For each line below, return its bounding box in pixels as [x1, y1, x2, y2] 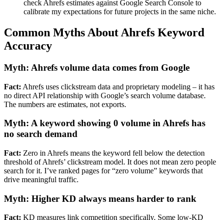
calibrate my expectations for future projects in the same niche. [24, 7, 216, 16]
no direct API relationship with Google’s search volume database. [4, 91, 206, 100]
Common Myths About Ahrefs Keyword [4, 26, 204, 39]
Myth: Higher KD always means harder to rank [4, 193, 196, 204]
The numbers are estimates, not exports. [4, 100, 126, 109]
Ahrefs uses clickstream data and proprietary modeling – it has [21, 82, 215, 91]
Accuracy [4, 39, 52, 52]
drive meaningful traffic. [4, 175, 79, 184]
